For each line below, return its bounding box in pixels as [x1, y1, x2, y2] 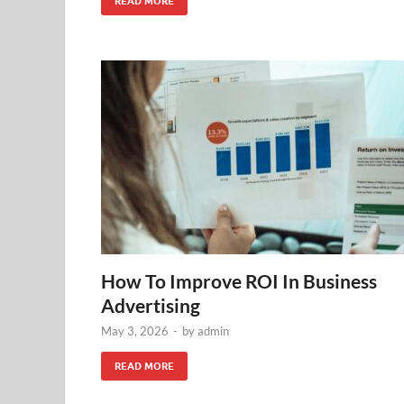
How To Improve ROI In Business [101, 270, 377, 292]
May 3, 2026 [101, 324, 169, 338]
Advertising [101, 294, 200, 317]
